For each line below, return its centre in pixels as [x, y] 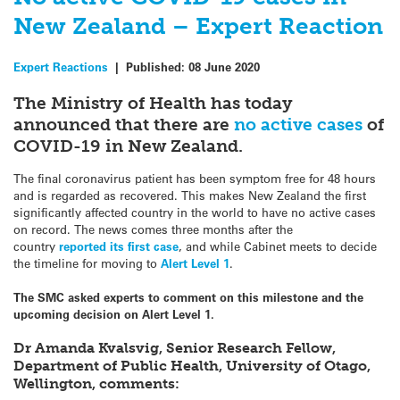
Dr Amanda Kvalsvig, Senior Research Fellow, [175, 348]
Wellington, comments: [96, 384]
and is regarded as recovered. [96, 195]
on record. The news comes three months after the [153, 229]
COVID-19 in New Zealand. [128, 146]
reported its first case [119, 246]
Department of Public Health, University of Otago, [192, 366]
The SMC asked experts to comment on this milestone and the [188, 297]
